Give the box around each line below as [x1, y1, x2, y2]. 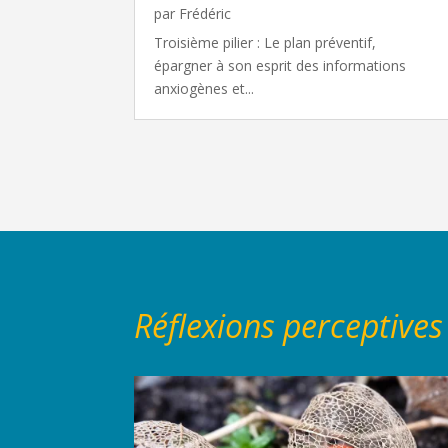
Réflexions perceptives [134, 303, 444, 347]
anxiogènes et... [154, 79, 255, 99]
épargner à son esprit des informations [154, 56, 407, 76]
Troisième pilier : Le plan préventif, [154, 33, 377, 53]
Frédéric [179, 4, 232, 24]
